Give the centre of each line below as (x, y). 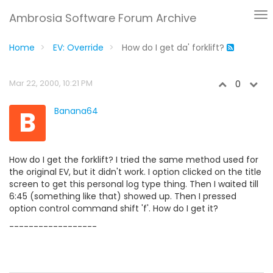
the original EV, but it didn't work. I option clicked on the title (135, 172)
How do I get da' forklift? (174, 48)
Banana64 (76, 111)
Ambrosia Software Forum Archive (103, 18)
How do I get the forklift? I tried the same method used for (134, 160)
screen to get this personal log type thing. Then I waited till (134, 184)
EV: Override (78, 48)
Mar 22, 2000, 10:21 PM (51, 83)
